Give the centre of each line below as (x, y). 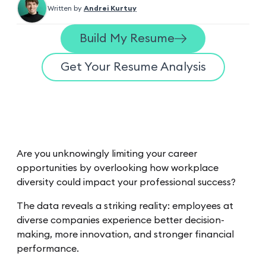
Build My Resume (127, 38)
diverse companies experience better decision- (121, 220)
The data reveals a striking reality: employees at (125, 206)
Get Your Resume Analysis (133, 67)
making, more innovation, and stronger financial (125, 234)
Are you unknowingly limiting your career (107, 153)
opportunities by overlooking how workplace (118, 168)
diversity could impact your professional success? (126, 182)
